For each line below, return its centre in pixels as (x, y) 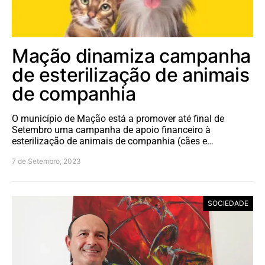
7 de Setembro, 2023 (46, 161)
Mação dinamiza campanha (131, 56)
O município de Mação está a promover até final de (118, 118)
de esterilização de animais (131, 75)
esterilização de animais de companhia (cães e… (113, 141)
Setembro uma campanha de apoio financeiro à (111, 130)
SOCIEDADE (228, 203)
